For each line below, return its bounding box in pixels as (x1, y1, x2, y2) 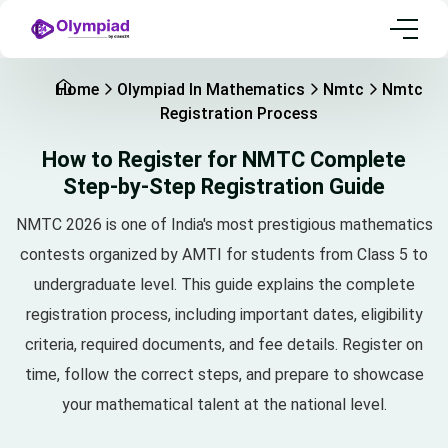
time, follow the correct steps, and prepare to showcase (24, 365, 424, 385)
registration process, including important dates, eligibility (25, 305, 423, 325)
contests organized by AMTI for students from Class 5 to (20, 245, 428, 265)
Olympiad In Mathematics (116, 80, 305, 100)
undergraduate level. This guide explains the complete (33, 275, 415, 295)
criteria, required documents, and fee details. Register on (25, 335, 423, 355)
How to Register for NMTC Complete (42, 147, 406, 173)
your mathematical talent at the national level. (61, 395, 387, 415)
